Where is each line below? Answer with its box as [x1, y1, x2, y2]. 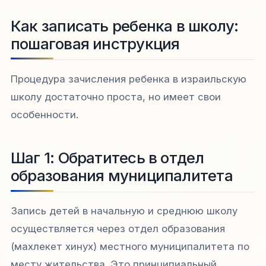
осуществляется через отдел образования [11, 223, 225, 235]
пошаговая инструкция [11, 34, 180, 53]
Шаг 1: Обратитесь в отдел [11, 148, 204, 167]
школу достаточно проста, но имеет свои [11, 91, 221, 103]
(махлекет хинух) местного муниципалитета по [11, 240, 249, 253]
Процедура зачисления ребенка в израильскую [11, 73, 246, 85]
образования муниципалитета [11, 166, 233, 185]
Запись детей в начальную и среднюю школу [11, 205, 237, 217]
